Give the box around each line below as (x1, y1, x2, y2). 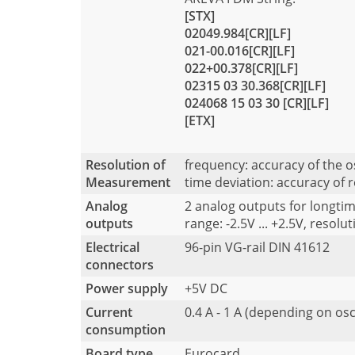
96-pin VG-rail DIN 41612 (185, 239, 330, 257)
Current (86, 303, 132, 322)
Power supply (86, 280, 168, 298)
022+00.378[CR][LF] (185, 59, 298, 77)
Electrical (86, 239, 139, 257)
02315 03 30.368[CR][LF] (185, 76, 326, 94)
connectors (86, 256, 154, 274)
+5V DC (185, 280, 227, 298)
